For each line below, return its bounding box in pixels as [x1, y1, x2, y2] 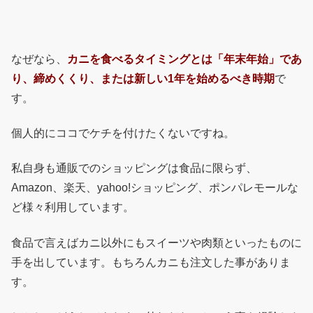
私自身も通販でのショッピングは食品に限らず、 [11, 162, 257, 175]
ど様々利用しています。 [11, 201, 134, 214]
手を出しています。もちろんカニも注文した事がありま [11, 256, 291, 268]
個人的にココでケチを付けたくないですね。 [11, 127, 235, 140]
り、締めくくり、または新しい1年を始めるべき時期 [11, 72, 275, 85]
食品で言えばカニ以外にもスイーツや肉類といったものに [11, 236, 302, 249]
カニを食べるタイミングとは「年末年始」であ [67, 52, 302, 65]
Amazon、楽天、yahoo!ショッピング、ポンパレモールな [11, 182, 298, 194]
